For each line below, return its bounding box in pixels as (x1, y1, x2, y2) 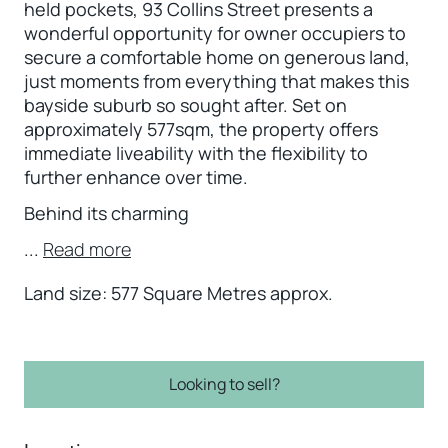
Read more (43, 236, 131, 261)
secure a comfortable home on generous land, (24, 44, 410, 69)
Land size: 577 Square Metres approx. (24, 280, 333, 305)
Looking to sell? (168, 372, 280, 395)
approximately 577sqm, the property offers (24, 116, 378, 141)
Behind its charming (24, 200, 189, 225)
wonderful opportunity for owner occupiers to (24, 20, 406, 45)
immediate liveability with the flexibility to (24, 140, 368, 165)
